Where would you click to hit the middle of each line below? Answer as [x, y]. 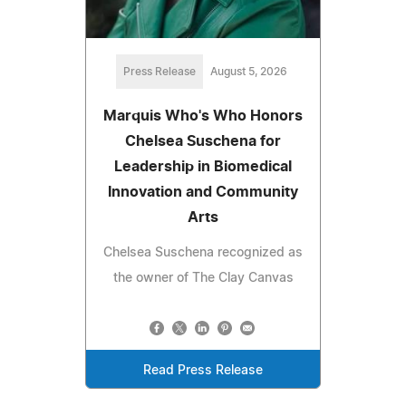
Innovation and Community [203, 193]
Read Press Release [203, 371]
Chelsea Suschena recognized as [203, 253]
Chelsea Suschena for [203, 142]
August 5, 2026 [248, 72]
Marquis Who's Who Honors [203, 116]
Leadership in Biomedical [203, 167]
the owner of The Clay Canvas [203, 279]
